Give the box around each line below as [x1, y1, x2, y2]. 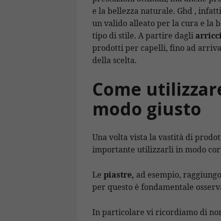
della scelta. [92, 55, 137, 66]
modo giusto [92, 97, 201, 120]
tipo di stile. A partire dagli [92, 30, 195, 41]
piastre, [104, 169, 134, 180]
